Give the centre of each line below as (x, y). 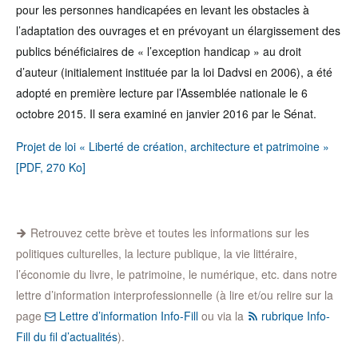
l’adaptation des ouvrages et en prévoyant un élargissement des (178, 30)
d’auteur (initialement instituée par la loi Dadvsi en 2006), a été (174, 72)
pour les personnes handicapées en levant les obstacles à (163, 10)
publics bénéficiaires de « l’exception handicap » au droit (159, 51)
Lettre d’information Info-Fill (127, 316)
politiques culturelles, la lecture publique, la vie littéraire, (157, 253)
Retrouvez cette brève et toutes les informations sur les (168, 233)
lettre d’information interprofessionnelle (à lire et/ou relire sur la (175, 295)
